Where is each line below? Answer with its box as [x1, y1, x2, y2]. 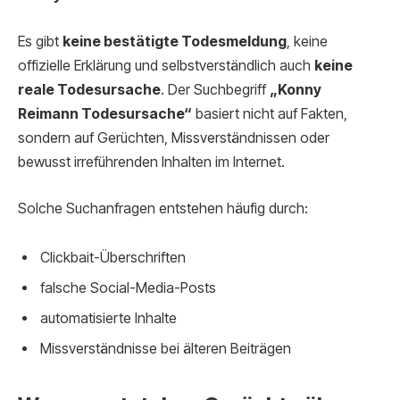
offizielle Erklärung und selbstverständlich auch [18, 56, 314, 74]
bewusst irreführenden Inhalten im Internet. [18, 153, 285, 171]
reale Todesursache [18, 80, 161, 98]
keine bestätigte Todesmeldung [62, 32, 287, 50]
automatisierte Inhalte [40, 310, 177, 328]
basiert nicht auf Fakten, [192, 104, 347, 122]
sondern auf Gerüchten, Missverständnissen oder [18, 129, 329, 146]
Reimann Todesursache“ [18, 104, 192, 122]
